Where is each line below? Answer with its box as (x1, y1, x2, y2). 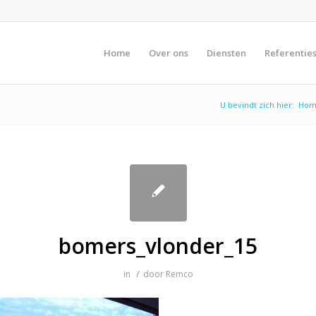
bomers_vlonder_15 (59, 231, 257, 260)
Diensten (206, 47, 246, 59)
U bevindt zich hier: (220, 99, 294, 110)
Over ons (148, 47, 188, 59)
